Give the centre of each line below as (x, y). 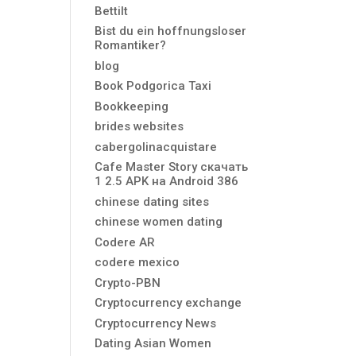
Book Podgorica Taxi (153, 86)
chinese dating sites (152, 201)
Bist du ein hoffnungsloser (171, 31)
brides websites (139, 126)
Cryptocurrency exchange (168, 303)
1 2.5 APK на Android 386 (167, 181)
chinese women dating (159, 222)
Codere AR (125, 242)
